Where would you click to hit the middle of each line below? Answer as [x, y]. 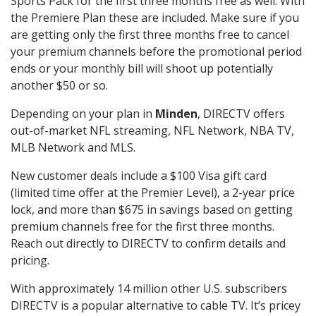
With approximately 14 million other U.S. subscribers [149, 289]
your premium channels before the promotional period [156, 52]
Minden [176, 114]
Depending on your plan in [83, 114]
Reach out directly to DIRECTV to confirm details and [148, 244]
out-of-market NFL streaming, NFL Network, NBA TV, [152, 131]
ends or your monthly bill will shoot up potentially [142, 69]
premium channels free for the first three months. [142, 227]
